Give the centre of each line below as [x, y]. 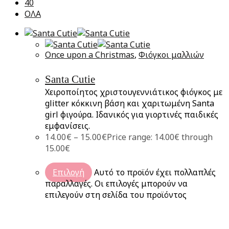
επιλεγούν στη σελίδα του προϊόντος [116, 195]
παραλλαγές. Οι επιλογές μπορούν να [116, 184]
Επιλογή [68, 173]
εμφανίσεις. [67, 126]
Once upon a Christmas [90, 55]
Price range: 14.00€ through [160, 137]
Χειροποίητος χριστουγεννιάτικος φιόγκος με [134, 92]
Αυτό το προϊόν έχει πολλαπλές [155, 173]
